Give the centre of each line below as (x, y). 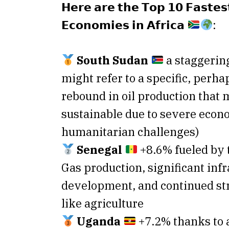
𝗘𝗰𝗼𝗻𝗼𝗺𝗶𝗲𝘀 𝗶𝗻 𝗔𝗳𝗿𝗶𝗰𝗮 (124, 25)
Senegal (100, 150)
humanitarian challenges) (130, 132)
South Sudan (113, 60)
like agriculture (102, 203)
